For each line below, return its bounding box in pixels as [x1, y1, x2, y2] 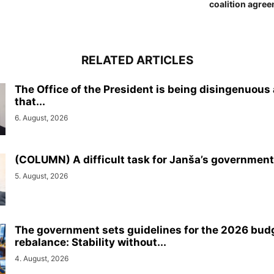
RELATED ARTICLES [81, 53, 193, 67]
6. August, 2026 [15, 113, 68, 122]
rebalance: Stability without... [15, 235, 166, 248]
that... [15, 95, 45, 108]
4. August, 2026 [15, 253, 68, 263]
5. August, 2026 [15, 171, 68, 180]
